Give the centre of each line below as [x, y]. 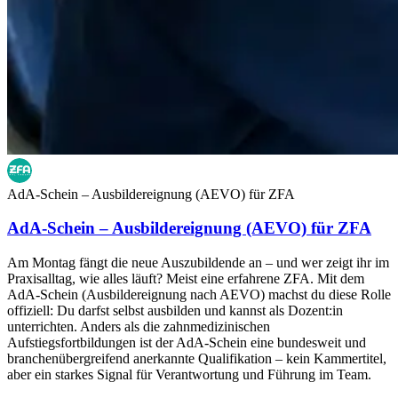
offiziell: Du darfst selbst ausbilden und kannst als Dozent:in [175, 310]
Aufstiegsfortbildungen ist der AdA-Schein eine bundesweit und [187, 342]
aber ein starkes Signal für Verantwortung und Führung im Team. [189, 374]
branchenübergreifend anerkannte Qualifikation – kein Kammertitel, [197, 358]
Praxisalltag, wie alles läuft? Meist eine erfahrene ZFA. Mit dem [186, 278]
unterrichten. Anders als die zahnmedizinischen [139, 326]
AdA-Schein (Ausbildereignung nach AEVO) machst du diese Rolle [199, 294]
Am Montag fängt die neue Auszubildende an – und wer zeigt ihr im [198, 262]
